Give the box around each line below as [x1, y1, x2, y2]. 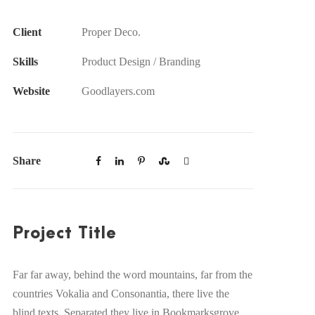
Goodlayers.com [81, 85, 155, 97]
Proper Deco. [81, 26, 141, 38]
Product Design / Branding [81, 56, 200, 67]
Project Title [12, 224, 117, 243]
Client [12, 26, 41, 38]
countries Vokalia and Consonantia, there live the [12, 288, 229, 300]
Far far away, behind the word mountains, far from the [12, 269, 252, 281]
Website [12, 85, 50, 97]
